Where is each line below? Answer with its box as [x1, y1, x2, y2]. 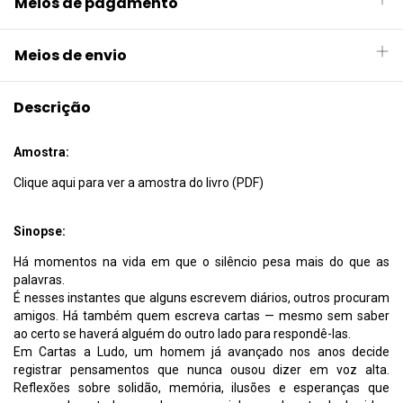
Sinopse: [13, 224, 66, 239]
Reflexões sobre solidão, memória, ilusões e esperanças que [13, 381, 390, 396]
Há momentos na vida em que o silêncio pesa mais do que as [13, 255, 390, 270]
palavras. [13, 273, 65, 288]
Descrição [13, 97, 91, 119]
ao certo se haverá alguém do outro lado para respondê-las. [13, 327, 351, 342]
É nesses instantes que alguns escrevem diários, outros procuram [13, 291, 390, 306]
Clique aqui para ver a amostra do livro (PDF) [13, 175, 264, 191]
